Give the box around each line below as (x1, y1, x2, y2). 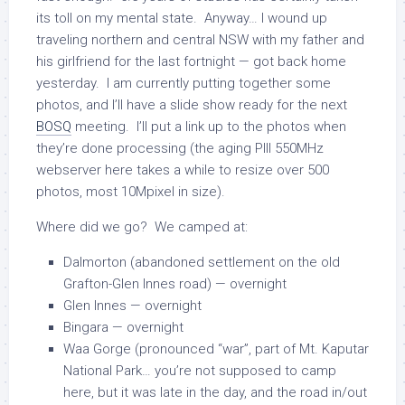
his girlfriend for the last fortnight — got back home (36, 53, 346, 70)
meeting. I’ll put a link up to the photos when (71, 118, 346, 135)
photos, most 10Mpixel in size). (36, 184, 225, 200)
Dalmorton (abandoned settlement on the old (63, 254, 340, 270)
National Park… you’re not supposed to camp (63, 363, 336, 379)
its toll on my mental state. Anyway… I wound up (36, 10, 327, 26)
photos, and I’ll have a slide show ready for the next (36, 97, 347, 113)
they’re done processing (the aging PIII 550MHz (36, 140, 324, 156)
